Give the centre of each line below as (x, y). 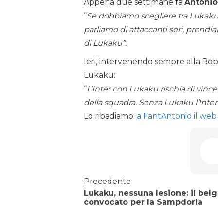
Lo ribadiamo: (110, 116)
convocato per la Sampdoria (143, 202)
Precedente (107, 182)
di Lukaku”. (105, 43)
